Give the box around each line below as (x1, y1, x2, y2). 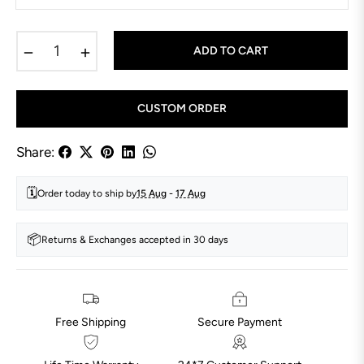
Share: (16, 143, 54, 160)
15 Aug (136, 187, 167, 199)
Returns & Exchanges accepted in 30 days (41, 233, 228, 245)
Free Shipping (55, 314, 127, 329)
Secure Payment (197, 314, 283, 329)
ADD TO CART (193, 43, 268, 58)
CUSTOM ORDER (137, 101, 227, 115)
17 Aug (175, 187, 206, 199)
